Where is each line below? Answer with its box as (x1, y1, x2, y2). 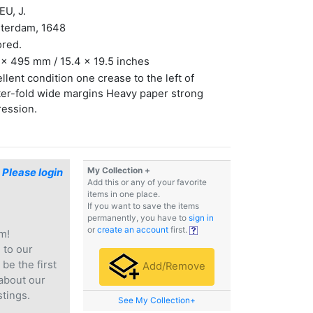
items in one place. (87, 189, 160, 200)
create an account (97, 225, 168, 235)
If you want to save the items (87, 201, 199, 212)
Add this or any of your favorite (87, 177, 207, 188)
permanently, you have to (87, 213, 189, 224)
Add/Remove (140, 260, 205, 273)
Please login (2, 166, 63, 180)
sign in (189, 213, 214, 224)
